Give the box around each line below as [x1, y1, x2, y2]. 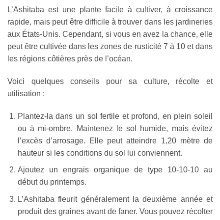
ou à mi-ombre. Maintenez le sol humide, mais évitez [17, 124, 213, 133]
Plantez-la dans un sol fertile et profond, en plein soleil [17, 111, 213, 120]
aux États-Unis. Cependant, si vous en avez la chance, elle [7, 30, 213, 39]
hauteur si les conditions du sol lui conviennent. [17, 148, 182, 157]
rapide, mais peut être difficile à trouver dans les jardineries [7, 18, 213, 27]
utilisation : [7, 89, 45, 98]
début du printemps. [17, 178, 86, 187]
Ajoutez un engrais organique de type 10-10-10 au [17, 165, 213, 174]
